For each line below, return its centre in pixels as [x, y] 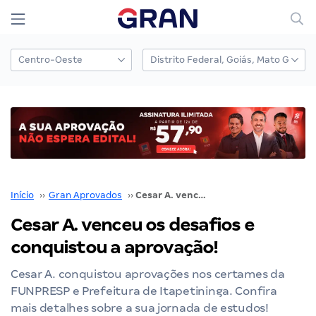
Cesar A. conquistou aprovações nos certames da [148, 274]
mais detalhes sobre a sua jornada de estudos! [140, 308]
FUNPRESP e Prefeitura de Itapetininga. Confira [144, 291]
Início [22, 195]
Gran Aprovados [85, 195]
